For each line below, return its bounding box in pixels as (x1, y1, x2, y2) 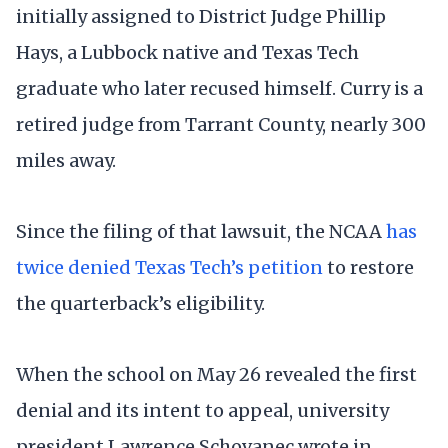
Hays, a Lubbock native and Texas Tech (16, 40, 359, 64)
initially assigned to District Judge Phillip (16, 4, 386, 28)
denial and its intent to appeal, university (16, 398, 389, 422)
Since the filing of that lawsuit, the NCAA (16, 219, 386, 243)
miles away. (16, 148, 116, 172)
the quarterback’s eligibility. (16, 291, 265, 315)
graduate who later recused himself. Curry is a (16, 76, 423, 100)
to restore (323, 255, 414, 279)
